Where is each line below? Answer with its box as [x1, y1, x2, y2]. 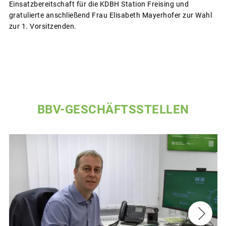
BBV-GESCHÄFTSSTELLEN [37, 102, 189, 117]
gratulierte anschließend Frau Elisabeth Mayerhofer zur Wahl [9, 11, 212, 20]
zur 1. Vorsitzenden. [9, 22, 77, 31]
